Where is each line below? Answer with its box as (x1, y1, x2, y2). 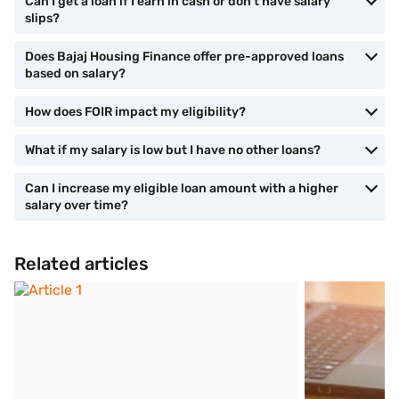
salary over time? (25, 198, 128, 213)
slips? (25, 11, 60, 26)
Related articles (14, 253, 149, 274)
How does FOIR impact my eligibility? (25, 104, 246, 119)
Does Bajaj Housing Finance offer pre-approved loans (25, 49, 344, 64)
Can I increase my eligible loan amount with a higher (25, 181, 338, 196)
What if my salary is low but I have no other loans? (25, 142, 321, 158)
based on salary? (25, 66, 126, 81)
